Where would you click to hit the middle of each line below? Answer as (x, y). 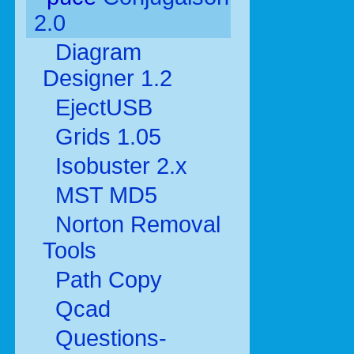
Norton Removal (135, 224)
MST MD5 (103, 195)
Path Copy (105, 280)
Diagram (95, 52)
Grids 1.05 (105, 137)
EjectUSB (101, 107)
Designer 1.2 (107, 78)
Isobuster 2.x (118, 166)
